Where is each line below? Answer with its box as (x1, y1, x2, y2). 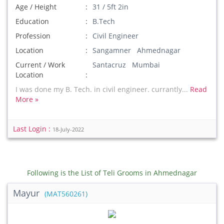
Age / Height (15, 2, 56, 11)
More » (15, 94, 38, 104)
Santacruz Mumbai (92, 60, 160, 69)
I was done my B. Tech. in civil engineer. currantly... (15, 84, 190, 94)
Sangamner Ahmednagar (92, 45, 181, 55)
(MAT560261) (44, 189, 87, 198)
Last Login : (13, 124, 52, 133)
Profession (15, 31, 50, 40)
